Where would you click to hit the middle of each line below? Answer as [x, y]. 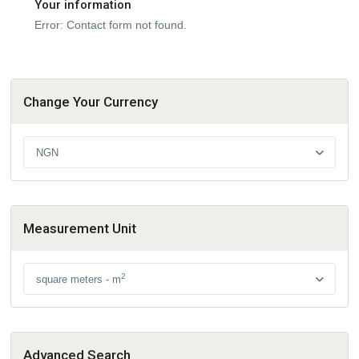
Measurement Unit [80, 229]
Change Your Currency [91, 102]
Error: [49, 25]
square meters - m [79, 280]
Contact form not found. [125, 25]
